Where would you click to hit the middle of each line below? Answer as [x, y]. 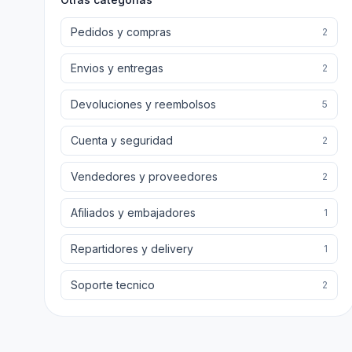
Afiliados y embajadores [133, 213]
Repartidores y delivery [132, 249]
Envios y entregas [117, 68]
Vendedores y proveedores [144, 176]
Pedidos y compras [121, 32]
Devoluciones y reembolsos [143, 104]
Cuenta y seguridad [122, 140]
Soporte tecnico [113, 285]
